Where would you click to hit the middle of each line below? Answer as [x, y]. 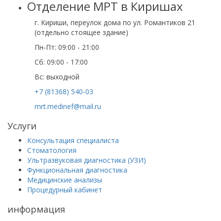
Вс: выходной [57, 77]
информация [36, 209]
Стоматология [52, 150]
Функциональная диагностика [77, 170]
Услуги [22, 126]
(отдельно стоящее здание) [81, 32]
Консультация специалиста [73, 140]
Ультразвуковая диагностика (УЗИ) [87, 160]
